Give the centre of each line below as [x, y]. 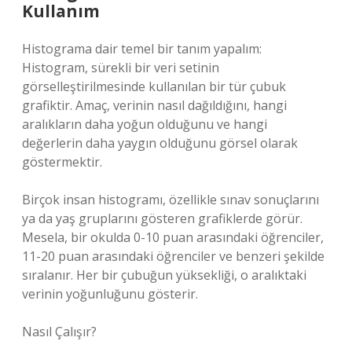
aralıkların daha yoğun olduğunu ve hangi [145, 124]
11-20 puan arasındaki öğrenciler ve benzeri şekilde [173, 256]
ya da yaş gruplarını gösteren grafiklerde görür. [162, 218]
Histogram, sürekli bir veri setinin [121, 68]
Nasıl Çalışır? [59, 332]
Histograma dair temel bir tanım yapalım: [142, 49]
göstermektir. [62, 162]
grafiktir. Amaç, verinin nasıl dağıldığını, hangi [154, 105]
